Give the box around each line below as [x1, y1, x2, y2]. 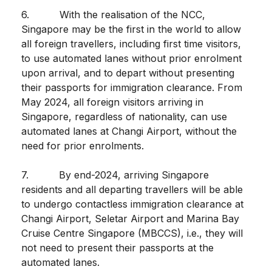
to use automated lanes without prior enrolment [21, 52, 242, 64]
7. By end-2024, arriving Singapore [21, 168, 209, 181]
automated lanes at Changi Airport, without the [21, 124, 237, 137]
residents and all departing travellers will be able [21, 183, 243, 195]
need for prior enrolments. [21, 139, 144, 152]
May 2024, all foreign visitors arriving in [21, 95, 203, 108]
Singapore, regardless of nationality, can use [21, 110, 227, 123]
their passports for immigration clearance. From [21, 81, 242, 93]
